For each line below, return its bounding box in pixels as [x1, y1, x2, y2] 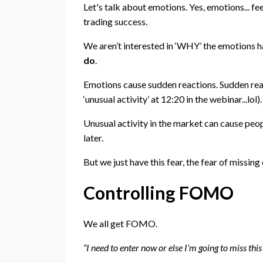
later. [83, 132, 105, 144]
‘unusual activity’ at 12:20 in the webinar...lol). [83, 93, 262, 105]
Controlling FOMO [83, 182, 234, 204]
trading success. [83, 16, 147, 28]
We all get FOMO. [83, 218, 157, 230]
